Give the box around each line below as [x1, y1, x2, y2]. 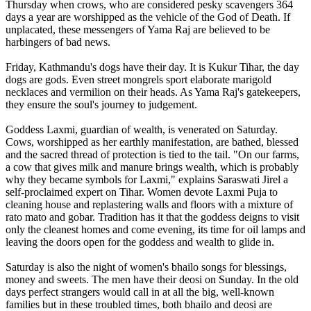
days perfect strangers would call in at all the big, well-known [6, 286, 274, 299]
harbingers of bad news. [6, 36, 110, 49]
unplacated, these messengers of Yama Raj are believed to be [6, 24, 270, 36]
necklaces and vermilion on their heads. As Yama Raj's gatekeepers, [6, 86, 301, 99]
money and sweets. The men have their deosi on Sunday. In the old [6, 274, 299, 286]
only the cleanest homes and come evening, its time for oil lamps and [6, 224, 305, 236]
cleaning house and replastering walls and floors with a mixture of [6, 199, 293, 211]
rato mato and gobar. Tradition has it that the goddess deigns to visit [6, 211, 299, 224]
